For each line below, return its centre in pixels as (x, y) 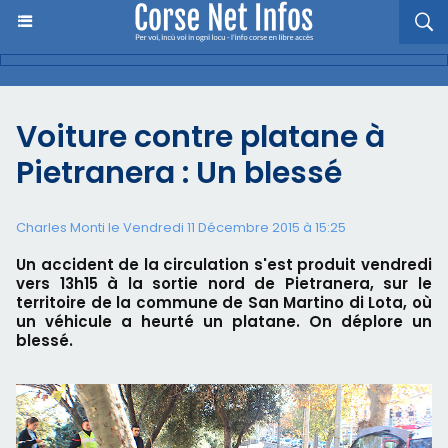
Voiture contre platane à (200, 137)
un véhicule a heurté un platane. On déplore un (224, 321)
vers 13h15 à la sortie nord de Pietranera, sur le (224, 283)
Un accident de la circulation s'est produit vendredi (224, 264)
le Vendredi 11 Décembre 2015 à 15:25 (225, 227)
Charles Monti (60, 227)
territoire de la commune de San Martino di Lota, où (224, 302)
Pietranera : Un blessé (179, 173)
